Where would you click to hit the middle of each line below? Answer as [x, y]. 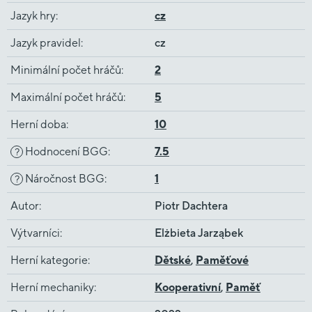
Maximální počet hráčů [67, 97]
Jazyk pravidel [46, 43]
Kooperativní [188, 287]
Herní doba [38, 124]
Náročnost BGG [64, 179]
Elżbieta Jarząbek [199, 233]
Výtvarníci [35, 233]
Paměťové [222, 260]
